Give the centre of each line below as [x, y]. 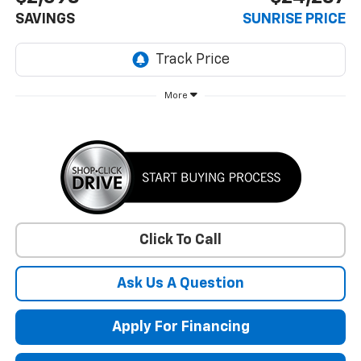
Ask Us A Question [180, 283]
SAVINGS [45, 19]
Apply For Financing [180, 327]
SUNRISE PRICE [295, 19]
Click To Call [180, 240]
